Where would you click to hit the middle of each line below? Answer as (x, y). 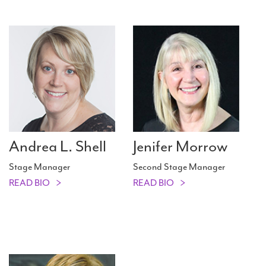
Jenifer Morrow (180, 147)
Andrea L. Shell (58, 147)
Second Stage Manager (179, 167)
